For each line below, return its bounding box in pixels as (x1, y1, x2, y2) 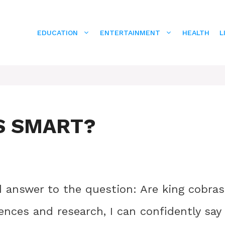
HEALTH (182, 28, 209, 37)
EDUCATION (37, 28, 78, 37)
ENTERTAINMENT (100, 28, 160, 37)
